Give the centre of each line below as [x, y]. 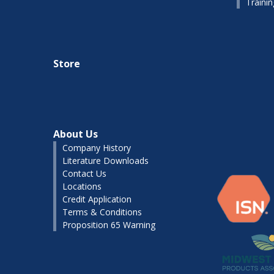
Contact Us [84, 173]
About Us [76, 134]
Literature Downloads [106, 160]
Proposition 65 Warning [109, 224]
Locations [82, 186]
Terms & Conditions [102, 212]
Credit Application [97, 199]
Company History [97, 147]
